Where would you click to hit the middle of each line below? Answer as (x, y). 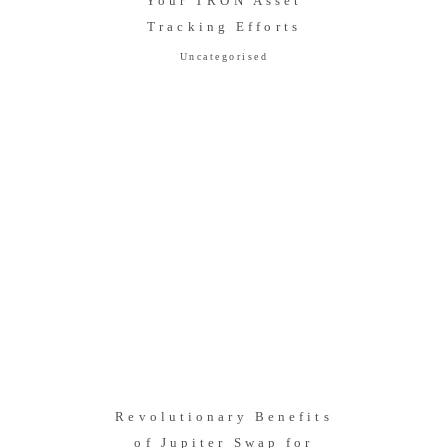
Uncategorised (224, 57)
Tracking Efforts (224, 27)
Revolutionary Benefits (224, 417)
